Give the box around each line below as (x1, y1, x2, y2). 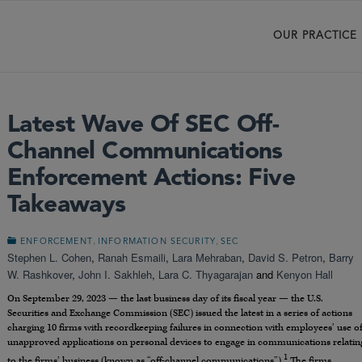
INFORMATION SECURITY (97, 238, 217, 246)
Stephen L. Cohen (7, 250, 91, 265)
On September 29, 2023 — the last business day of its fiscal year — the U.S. (7, 293, 323, 305)
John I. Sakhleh (78, 267, 152, 282)
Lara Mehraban (172, 250, 242, 265)
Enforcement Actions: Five (7, 166, 295, 191)
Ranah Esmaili (98, 250, 166, 265)
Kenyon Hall (276, 267, 333, 282)
